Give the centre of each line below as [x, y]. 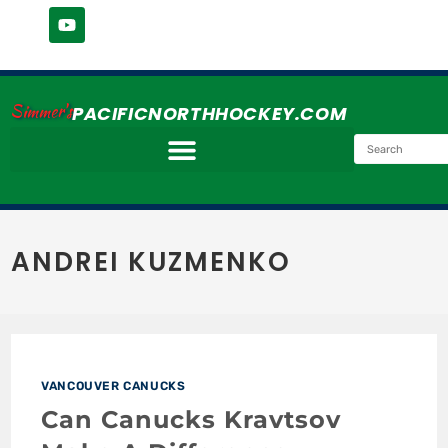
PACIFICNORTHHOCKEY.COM [210, 113]
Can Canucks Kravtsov [191, 419]
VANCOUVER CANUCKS [113, 386]
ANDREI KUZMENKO [151, 262]
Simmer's [41, 111]
